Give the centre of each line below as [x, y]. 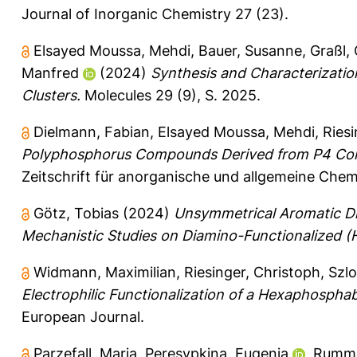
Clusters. [51, 95]
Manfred [50, 73]
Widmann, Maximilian [105, 272]
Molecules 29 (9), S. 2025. [171, 95]
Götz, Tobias [76, 213]
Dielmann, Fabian [92, 131]
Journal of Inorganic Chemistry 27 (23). [155, 14]
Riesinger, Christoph [252, 272]
